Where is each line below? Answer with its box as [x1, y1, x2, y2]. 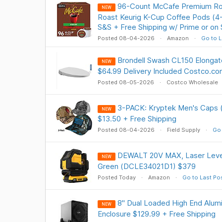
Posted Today [97, 174, 137, 181]
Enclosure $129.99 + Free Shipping [97, 209, 216, 219]
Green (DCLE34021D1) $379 [97, 162, 196, 171]
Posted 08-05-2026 [97, 79, 156, 86]
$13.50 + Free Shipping [97, 114, 176, 123]
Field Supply [166, 126, 200, 133]
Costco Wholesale [166, 79, 218, 86]
